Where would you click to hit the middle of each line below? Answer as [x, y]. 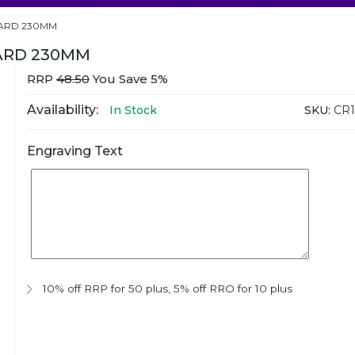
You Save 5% [128, 79]
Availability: [62, 110]
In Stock [133, 110]
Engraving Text [74, 151]
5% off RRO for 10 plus [233, 288]
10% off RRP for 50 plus [105, 288]
